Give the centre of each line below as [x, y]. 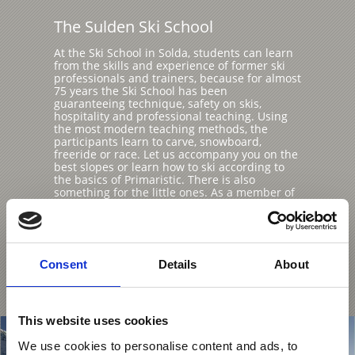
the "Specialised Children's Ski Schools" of [165, 205]
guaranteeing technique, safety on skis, [157, 104]
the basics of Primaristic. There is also [154, 180]
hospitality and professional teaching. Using [170, 116]
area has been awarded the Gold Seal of [160, 231]
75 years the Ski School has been [140, 91]
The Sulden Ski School [133, 27]
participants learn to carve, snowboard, [157, 142]
